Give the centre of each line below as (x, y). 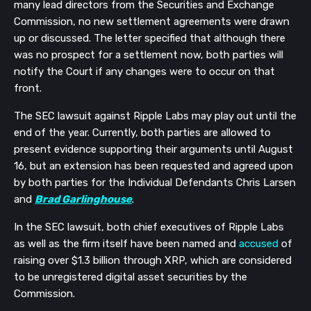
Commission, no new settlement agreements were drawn (152, 21)
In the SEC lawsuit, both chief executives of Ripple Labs (149, 227)
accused (259, 243)
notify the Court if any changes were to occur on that (144, 71)
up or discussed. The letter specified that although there (150, 38)
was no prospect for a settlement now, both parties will (149, 54)
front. (28, 88)
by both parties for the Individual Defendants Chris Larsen (155, 182)
